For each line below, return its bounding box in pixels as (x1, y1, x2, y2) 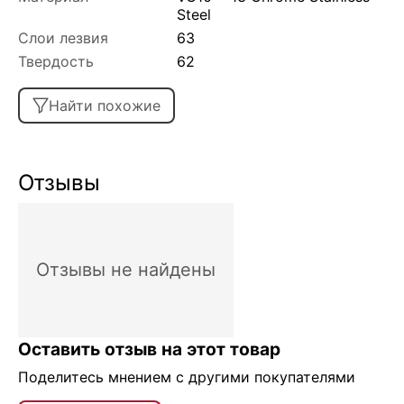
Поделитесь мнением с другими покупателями (18, 367, 355, 386)
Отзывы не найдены (36, 258, 216, 280)
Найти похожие (49, 96, 161, 115)
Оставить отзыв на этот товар (18, 337, 280, 360)
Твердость (18, 51, 94, 70)
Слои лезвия (18, 28, 108, 47)
